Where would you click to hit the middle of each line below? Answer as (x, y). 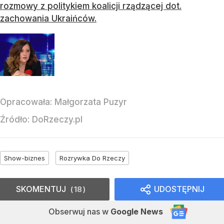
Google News (137, 212)
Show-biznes (24, 158)
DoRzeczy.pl (57, 120)
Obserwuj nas (75, 212)
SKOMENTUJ (41, 189)
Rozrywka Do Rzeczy (92, 158)
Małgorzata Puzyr (91, 102)
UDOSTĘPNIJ (179, 189)
